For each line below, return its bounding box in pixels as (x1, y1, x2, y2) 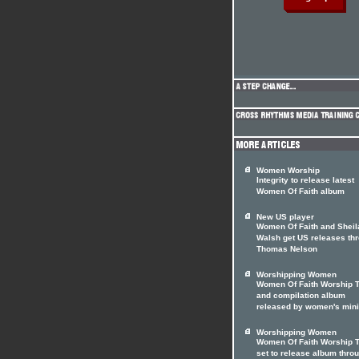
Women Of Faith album (256, 187, 345, 198)
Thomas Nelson (256, 244, 317, 256)
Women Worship (256, 166, 320, 175)
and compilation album (256, 291, 345, 302)
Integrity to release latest (256, 175, 354, 187)
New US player (256, 212, 314, 221)
